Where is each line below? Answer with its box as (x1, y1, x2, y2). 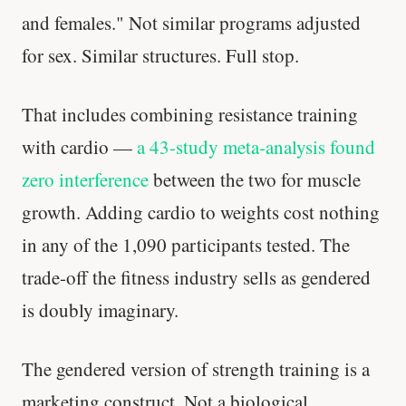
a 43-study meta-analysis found (137, 133, 375, 159)
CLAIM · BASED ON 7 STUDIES (113, 88, 293, 100)
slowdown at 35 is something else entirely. (47, 45, 359, 71)
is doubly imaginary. (22, 296, 179, 323)
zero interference (22, 166, 149, 192)
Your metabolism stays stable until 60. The (45, 24, 361, 49)
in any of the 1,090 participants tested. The (22, 231, 350, 257)
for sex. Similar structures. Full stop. (22, 42, 299, 68)
